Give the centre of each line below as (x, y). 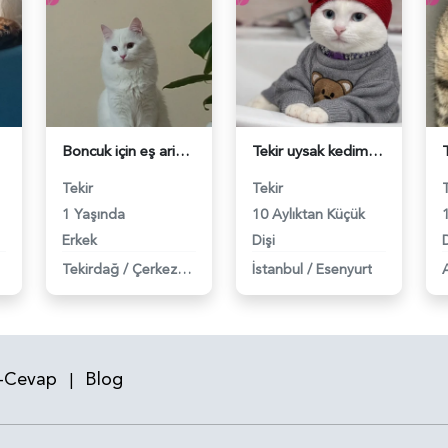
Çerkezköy (184, 269)
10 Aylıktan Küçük (308, 214)
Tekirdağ (90, 269)
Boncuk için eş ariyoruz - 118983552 (182, 151)
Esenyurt (344, 269)
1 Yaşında (93, 214)
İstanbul (277, 269)
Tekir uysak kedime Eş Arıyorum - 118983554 (375, 151)
